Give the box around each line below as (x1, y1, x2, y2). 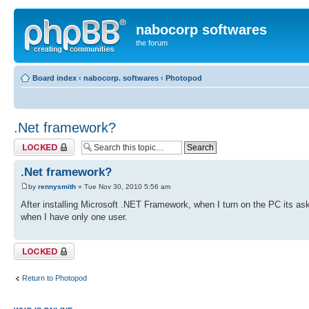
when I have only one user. (21, 211, 128, 222)
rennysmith (38, 182, 76, 190)
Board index (32, 73, 77, 82)
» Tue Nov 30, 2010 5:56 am (76, 182, 170, 190)
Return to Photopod (22, 274, 87, 282)
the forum (136, 39, 168, 47)
